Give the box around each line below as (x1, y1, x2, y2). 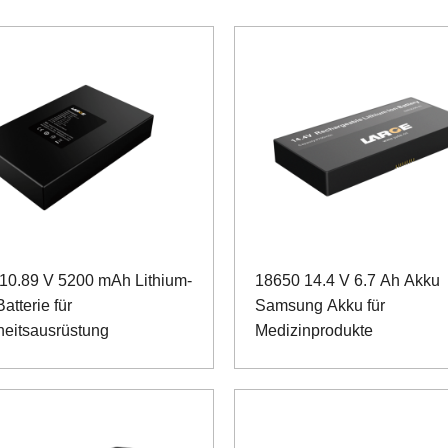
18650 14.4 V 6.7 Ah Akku (255, 271, 440, 289)
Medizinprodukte (255, 321, 373, 339)
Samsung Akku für (255, 296, 385, 314)
